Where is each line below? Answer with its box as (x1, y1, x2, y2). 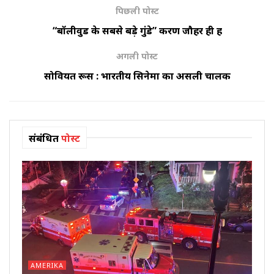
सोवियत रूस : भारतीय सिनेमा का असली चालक (43, 69, 231, 83)
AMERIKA (31, 261, 64, 270)
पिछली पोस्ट (115, 5, 159, 17)
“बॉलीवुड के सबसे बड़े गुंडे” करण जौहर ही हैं (52, 24, 222, 38)
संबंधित (29, 131, 59, 146)
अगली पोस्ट (116, 50, 158, 62)
